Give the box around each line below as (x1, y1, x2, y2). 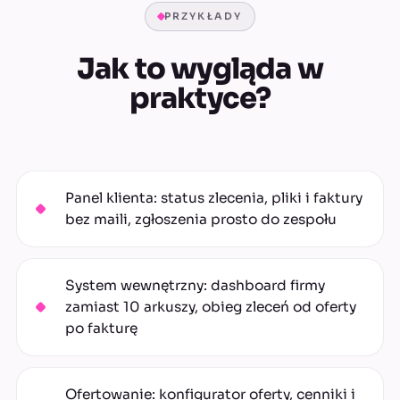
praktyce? (129, 80, 271, 117)
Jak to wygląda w (76, 51, 324, 87)
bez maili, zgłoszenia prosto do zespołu (65, 211, 337, 229)
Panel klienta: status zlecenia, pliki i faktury (65, 189, 362, 207)
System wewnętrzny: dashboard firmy (65, 277, 325, 295)
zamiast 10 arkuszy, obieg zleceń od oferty (65, 298, 356, 316)
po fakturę (65, 320, 137, 337)
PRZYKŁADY (163, 10, 243, 23)
